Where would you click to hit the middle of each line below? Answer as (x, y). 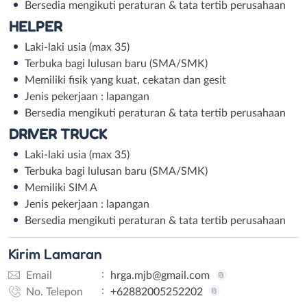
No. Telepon (54, 292)
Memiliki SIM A (61, 188)
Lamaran (73, 253)
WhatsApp (99, 298)
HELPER (35, 26)
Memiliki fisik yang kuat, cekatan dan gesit (125, 81)
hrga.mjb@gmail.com (160, 275)
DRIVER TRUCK (58, 134)
